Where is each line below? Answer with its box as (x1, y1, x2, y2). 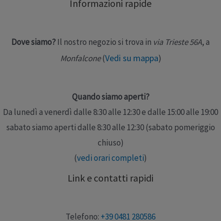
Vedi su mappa (105, 52, 158, 64)
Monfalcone (60, 52, 102, 64)
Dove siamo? (11, 36, 56, 47)
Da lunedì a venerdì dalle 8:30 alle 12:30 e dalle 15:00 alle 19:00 (3, 107, 218, 118)
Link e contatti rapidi (68, 172, 153, 184)
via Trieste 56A (153, 36, 202, 47)
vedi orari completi (77, 152, 144, 164)
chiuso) (97, 137, 124, 148)
